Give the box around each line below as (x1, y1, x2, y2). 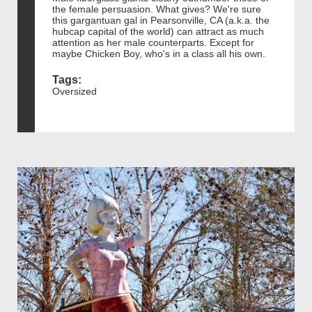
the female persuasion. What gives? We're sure (52, 3, 261, 15)
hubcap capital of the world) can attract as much (52, 25, 264, 37)
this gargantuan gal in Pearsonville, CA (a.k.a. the (52, 14, 270, 26)
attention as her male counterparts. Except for (52, 36, 254, 48)
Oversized (52, 85, 97, 97)
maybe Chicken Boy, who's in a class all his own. (52, 47, 265, 59)
